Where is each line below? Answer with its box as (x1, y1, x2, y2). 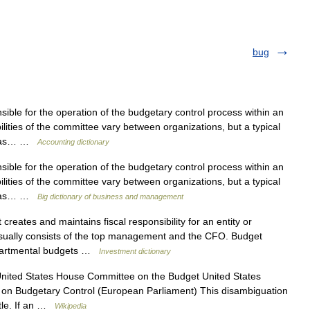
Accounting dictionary (37, 138, 109, 146)
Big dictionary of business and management (37, 192, 183, 201)
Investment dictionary (99, 247, 171, 255)
